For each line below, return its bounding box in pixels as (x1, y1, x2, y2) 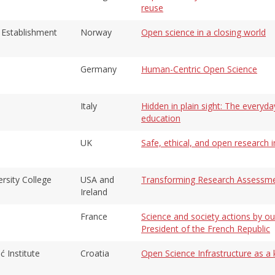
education (141, 112, 180, 124)
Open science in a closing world (141, 26, 266, 38)
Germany (80, 63, 117, 75)
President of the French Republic (141, 222, 270, 234)
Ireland (80, 185, 107, 198)
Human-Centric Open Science (141, 63, 257, 75)
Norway (80, 26, 112, 38)
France (80, 210, 107, 222)
